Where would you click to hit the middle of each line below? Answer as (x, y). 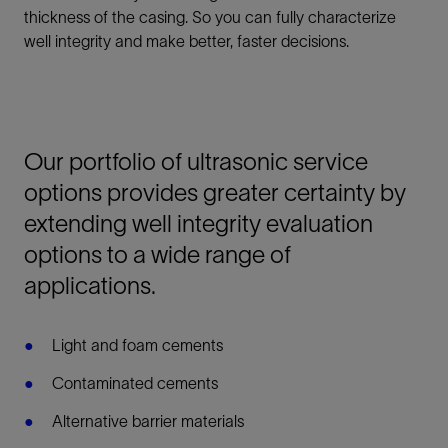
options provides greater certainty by (215, 192)
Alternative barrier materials (148, 420)
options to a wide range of (157, 254)
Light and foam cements (137, 344)
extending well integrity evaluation (198, 223)
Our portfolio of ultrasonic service (196, 161)
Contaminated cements (135, 382)
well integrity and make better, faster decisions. (186, 40)
